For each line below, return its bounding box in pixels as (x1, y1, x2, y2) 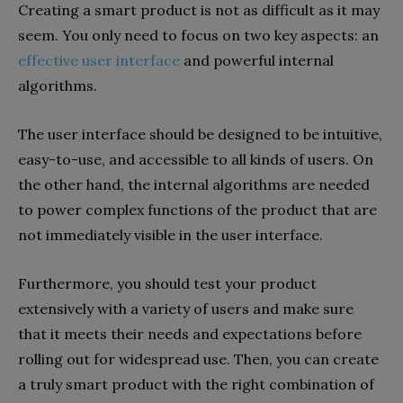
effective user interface (18, 51, 180, 69)
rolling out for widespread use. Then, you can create (18, 350, 379, 368)
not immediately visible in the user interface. (18, 226, 327, 244)
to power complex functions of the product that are (18, 201, 377, 219)
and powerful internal (180, 51, 334, 69)
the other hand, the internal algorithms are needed (18, 175, 370, 193)
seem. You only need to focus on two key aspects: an (18, 26, 379, 44)
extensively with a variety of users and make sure (18, 300, 354, 318)
